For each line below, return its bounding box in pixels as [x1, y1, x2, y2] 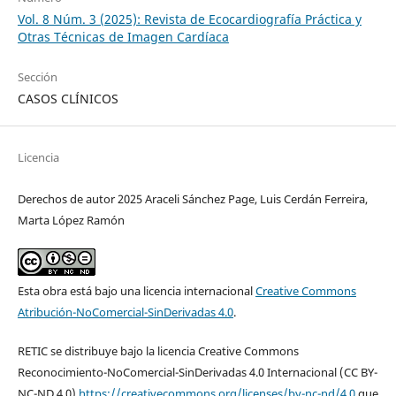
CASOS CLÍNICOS [17, 90, 118, 108]
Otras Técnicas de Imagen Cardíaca [17, 28, 229, 46]
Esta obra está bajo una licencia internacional [17, 283, 255, 300]
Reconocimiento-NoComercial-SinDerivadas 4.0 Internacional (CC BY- [17, 364, 377, 381]
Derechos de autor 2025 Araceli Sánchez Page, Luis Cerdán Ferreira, [17, 191, 368, 208]
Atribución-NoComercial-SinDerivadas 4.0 [17, 304, 233, 321]
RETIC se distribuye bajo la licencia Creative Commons [17, 343, 299, 360]
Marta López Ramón [17, 212, 125, 229]
